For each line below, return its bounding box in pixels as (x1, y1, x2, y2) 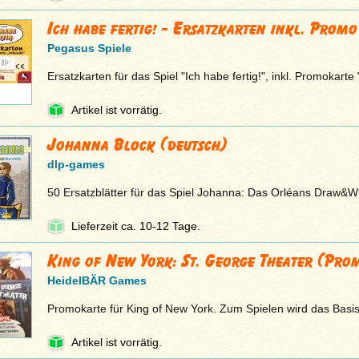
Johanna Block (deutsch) (46, 134, 228, 156)
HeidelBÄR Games (46, 274, 147, 288)
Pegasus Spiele (46, 42, 131, 55)
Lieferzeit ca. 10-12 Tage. (71, 220, 200, 233)
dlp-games (46, 158, 105, 171)
